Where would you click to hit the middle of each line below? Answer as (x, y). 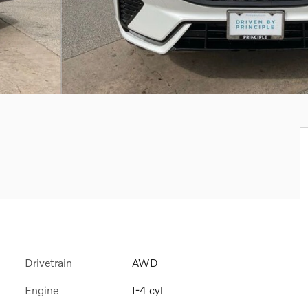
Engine (42, 290)
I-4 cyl (147, 290)
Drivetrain (48, 262)
